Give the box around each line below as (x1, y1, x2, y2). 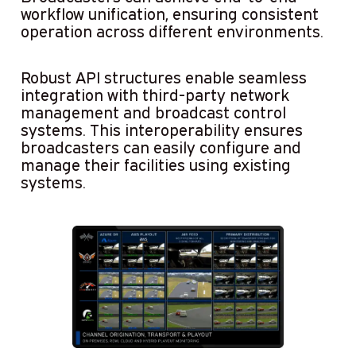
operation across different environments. (20, 21, 323, 41)
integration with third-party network (20, 85, 289, 105)
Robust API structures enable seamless (20, 68, 307, 87)
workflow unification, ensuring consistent (20, 3, 319, 23)
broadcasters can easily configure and (20, 137, 301, 157)
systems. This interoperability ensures (20, 120, 303, 140)
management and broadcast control (20, 103, 286, 122)
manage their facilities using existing (20, 155, 291, 175)
